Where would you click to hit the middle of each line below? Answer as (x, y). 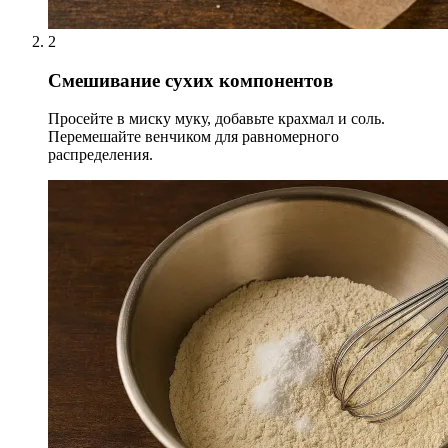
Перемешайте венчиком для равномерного (193, 137)
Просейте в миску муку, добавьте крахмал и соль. (216, 119)
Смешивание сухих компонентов (190, 80)
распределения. (100, 155)
